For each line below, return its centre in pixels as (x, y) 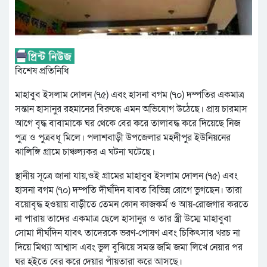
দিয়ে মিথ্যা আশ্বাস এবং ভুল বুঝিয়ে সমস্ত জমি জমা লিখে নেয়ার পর (129, 248)
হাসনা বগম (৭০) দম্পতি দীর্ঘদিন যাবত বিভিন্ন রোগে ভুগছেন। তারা (128, 190)
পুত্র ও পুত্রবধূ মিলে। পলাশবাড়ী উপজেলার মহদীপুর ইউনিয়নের (123, 138)
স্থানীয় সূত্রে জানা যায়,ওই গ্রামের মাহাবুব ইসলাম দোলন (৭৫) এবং (126, 176)
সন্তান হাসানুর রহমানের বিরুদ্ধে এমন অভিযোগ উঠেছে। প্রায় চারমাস (131, 109)
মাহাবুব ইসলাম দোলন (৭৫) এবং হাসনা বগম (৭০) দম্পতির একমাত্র (130, 95)
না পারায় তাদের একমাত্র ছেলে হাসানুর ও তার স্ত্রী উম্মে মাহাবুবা (123, 219)
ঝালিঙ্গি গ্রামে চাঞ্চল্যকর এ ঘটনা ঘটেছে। (85, 152)
